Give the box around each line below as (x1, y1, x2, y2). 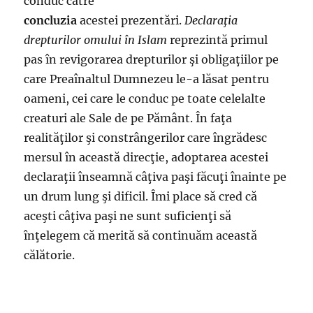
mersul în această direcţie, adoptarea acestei (24, 150, 269, 164)
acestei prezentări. (77, 13, 185, 27)
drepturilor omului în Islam (24, 33, 168, 47)
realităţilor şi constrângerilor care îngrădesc (24, 131, 268, 145)
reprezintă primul (167, 33, 268, 47)
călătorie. (24, 248, 75, 262)
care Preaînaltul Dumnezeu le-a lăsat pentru (24, 72, 270, 86)
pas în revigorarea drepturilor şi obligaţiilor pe (24, 52, 279, 66)
